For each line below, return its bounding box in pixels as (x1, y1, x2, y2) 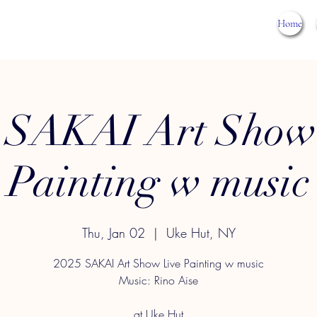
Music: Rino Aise (119, 272, 198, 288)
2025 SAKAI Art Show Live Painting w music (53, 255, 264, 271)
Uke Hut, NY (166, 224, 236, 241)
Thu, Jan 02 (81, 224, 145, 241)
